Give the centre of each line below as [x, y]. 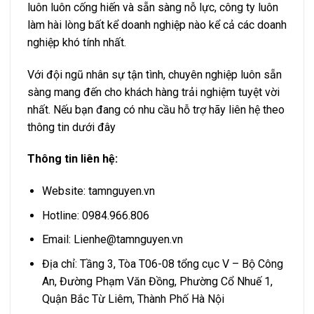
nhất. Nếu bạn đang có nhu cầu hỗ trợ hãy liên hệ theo [156, 109]
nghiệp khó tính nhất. [77, 42]
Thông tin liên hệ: [73, 159]
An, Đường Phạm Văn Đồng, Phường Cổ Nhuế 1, [157, 282]
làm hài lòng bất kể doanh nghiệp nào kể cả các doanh [157, 25]
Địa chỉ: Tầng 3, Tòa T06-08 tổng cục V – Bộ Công [162, 264]
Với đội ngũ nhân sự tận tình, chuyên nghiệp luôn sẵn [155, 74]
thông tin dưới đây [71, 127]
